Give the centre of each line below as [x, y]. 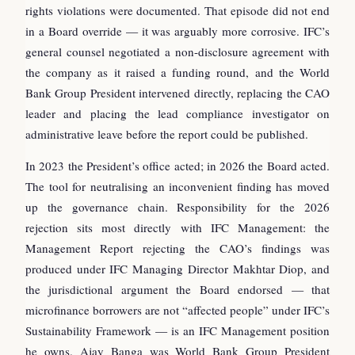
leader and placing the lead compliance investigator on [177, 113]
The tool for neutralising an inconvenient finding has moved [177, 186]
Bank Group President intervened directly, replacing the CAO [177, 92]
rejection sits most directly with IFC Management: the [177, 227]
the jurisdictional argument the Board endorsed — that [177, 289]
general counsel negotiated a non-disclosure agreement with [177, 51]
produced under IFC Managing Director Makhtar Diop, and [177, 268]
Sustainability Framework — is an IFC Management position [177, 330]
